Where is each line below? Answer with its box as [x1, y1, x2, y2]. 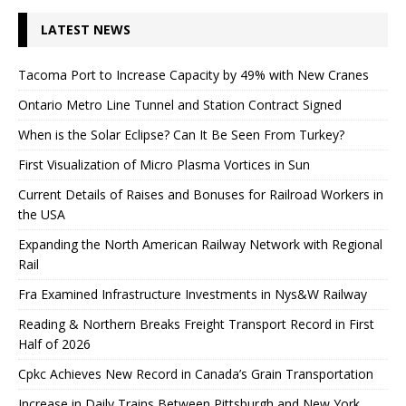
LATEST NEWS [41, 20, 130, 38]
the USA [18, 205, 65, 223]
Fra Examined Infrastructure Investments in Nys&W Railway [18, 285, 367, 303]
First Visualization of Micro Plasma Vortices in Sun [18, 155, 310, 173]
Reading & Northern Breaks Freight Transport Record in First [18, 314, 374, 333]
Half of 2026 [18, 334, 91, 353]
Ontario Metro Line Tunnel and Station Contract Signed [18, 95, 342, 113]
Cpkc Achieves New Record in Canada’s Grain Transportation [18, 364, 373, 382]
